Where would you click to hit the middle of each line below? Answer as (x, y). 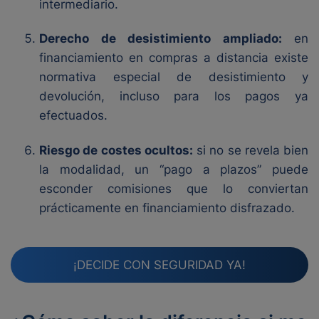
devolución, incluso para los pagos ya (174, 96)
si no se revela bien (250, 150)
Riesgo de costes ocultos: (116, 150)
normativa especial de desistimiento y (174, 77)
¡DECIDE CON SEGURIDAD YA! (159, 265)
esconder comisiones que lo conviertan (174, 189)
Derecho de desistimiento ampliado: (161, 38)
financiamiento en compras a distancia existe (174, 58)
